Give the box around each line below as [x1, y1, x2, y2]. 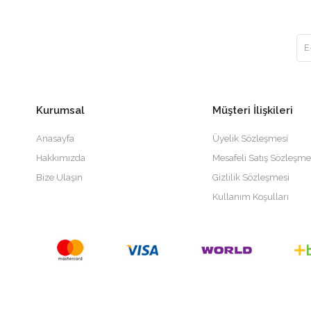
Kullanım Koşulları [212, 191, 289, 202]
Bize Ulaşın [36, 171, 83, 183]
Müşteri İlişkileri [212, 103, 293, 117]
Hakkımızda [36, 152, 85, 163]
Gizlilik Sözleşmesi [212, 171, 289, 183]
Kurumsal [36, 103, 85, 117]
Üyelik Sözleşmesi [212, 133, 288, 144]
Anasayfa [36, 133, 74, 144]
